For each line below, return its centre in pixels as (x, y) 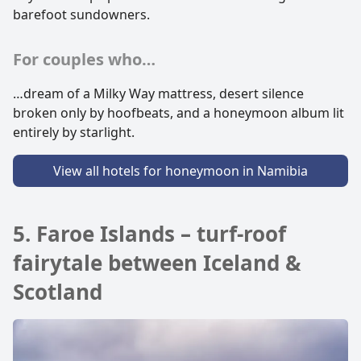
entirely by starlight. (74, 133)
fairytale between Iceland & (157, 263)
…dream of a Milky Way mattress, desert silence (158, 94)
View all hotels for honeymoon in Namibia (180, 171)
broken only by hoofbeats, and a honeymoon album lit (178, 113)
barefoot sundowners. (81, 15)
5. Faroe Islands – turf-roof (149, 234)
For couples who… (84, 60)
